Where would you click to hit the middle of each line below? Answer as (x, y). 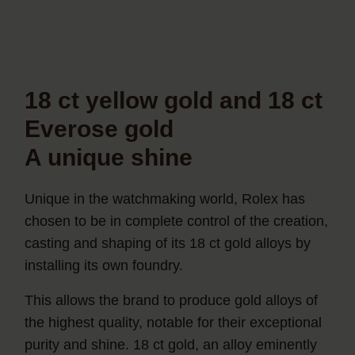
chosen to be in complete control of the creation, (177, 221)
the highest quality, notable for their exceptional (174, 323)
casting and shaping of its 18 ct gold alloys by (168, 244)
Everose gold (99, 129)
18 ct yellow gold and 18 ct (174, 101)
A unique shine (109, 158)
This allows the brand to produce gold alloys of (172, 301)
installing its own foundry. (104, 266)
